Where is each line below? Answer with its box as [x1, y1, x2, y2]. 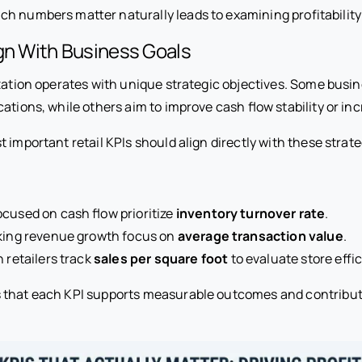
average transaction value [177, 226, 343, 245]
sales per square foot [93, 249, 229, 267]
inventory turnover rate [175, 204, 326, 222]
